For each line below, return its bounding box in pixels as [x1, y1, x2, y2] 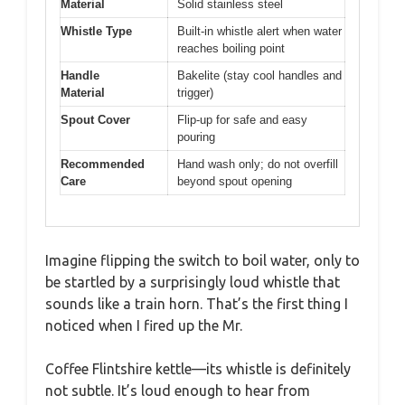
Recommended [61, 156, 145, 171]
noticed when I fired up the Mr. [45, 317, 242, 334]
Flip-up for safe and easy [177, 112, 307, 127]
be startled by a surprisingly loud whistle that [45, 274, 340, 291]
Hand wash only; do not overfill [177, 156, 338, 171]
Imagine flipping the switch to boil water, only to [45, 252, 360, 269]
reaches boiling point [177, 41, 285, 55]
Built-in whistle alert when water [177, 24, 342, 38]
